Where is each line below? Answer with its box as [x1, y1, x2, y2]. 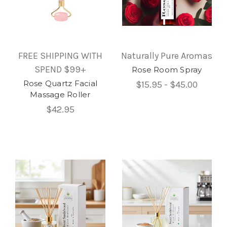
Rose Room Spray [131, 64, 202, 74]
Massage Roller [30, 89, 91, 99]
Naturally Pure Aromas [121, 50, 213, 61]
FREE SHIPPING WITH [18, 50, 102, 61]
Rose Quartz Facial [23, 78, 97, 88]
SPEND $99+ [34, 63, 86, 75]
